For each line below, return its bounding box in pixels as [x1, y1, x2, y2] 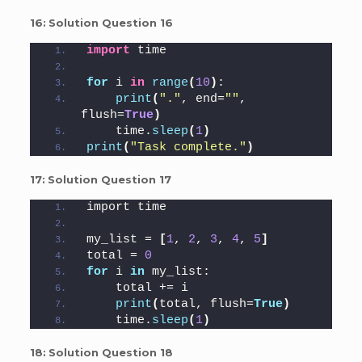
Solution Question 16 [48, 16, 173, 30]
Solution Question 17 [47, 173, 171, 187]
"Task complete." [129, 141, 246, 155]
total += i [86, 281, 188, 296]
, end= [180, 92, 225, 107]
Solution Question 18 [48, 346, 173, 360]
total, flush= [158, 297, 254, 312]
